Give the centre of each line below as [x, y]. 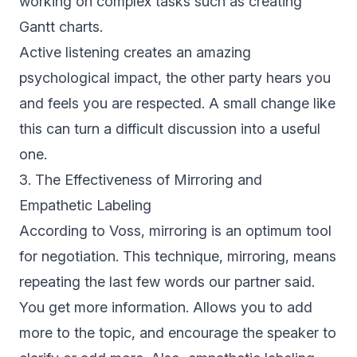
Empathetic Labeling [87, 206]
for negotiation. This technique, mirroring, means [178, 257]
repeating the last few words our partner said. [167, 282]
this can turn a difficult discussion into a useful [170, 129]
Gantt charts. [61, 27]
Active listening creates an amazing [135, 53]
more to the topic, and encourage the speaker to [178, 333]
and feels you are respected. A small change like [177, 104]
